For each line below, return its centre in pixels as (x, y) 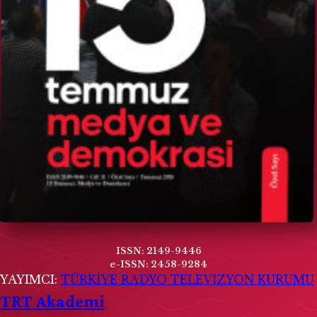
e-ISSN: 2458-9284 (158, 264)
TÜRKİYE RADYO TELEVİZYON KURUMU (188, 279)
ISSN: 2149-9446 (158, 251)
